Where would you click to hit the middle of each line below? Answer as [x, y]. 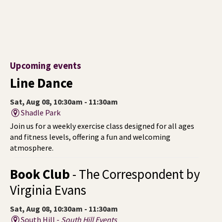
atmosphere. [32, 147]
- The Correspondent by [135, 174]
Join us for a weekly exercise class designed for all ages [102, 126]
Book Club [40, 174]
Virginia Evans [48, 190]
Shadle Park [41, 112]
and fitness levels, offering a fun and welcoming [90, 137]
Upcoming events [46, 65]
